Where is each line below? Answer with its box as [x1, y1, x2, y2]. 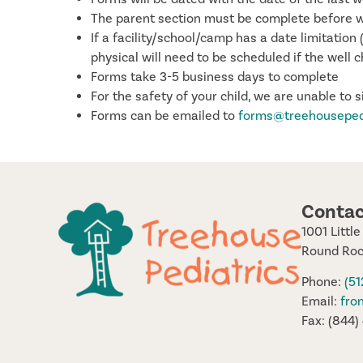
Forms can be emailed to [91, 107, 238, 124]
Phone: [301, 274, 344, 291]
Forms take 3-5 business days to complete [91, 68, 339, 85]
